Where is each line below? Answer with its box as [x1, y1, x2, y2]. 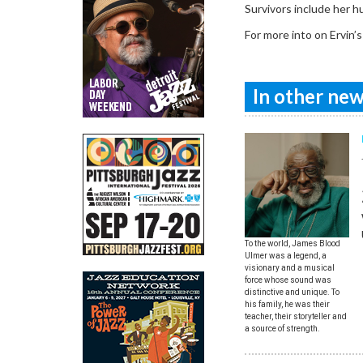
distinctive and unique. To [245, 287, 340, 297]
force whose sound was [245, 275, 331, 284]
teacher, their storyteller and [245, 311, 347, 321]
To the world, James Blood [245, 238, 340, 248]
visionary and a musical [245, 263, 335, 272]
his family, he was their [245, 299, 330, 309]
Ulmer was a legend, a [245, 250, 327, 260]
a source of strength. [245, 323, 320, 333]
